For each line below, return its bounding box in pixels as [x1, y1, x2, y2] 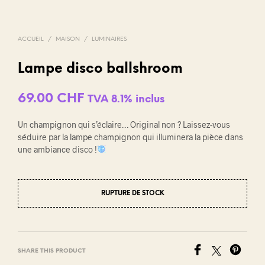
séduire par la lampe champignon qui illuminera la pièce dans [18, 132, 243, 142]
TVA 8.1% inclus [88, 94, 164, 105]
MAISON [56, 36, 80, 43]
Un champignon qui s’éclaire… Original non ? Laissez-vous [18, 119, 230, 130]
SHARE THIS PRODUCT [18, 248, 86, 254]
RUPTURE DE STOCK [101, 190, 164, 197]
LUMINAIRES [92, 36, 127, 43]
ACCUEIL [18, 36, 44, 43]
